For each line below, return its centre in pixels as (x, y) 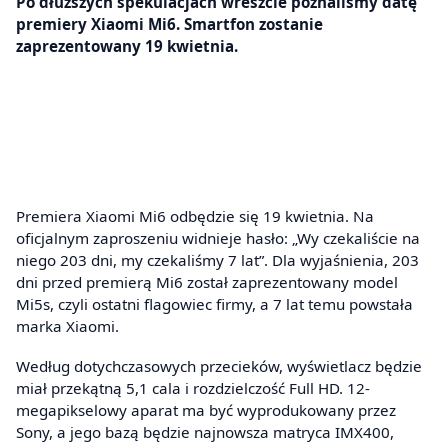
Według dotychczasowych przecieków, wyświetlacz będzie (219, 365)
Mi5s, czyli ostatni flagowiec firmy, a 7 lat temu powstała (214, 304)
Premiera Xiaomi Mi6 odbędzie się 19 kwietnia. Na (195, 216)
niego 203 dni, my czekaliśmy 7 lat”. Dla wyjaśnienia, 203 (217, 260)
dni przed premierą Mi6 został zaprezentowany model (207, 282)
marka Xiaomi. (67, 326)
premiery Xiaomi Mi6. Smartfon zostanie (169, 23)
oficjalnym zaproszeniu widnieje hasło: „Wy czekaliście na (218, 238)
